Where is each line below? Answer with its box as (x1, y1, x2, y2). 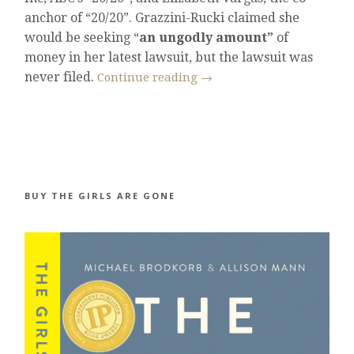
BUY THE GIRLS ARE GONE (24, 189, 176, 201)
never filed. (24, 70, 98, 85)
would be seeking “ (24, 30, 140, 46)
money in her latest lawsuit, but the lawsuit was (24, 50, 314, 66)
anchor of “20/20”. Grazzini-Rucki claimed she (24, 10, 300, 26)
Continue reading (97, 70, 201, 85)
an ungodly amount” (139, 30, 274, 46)
